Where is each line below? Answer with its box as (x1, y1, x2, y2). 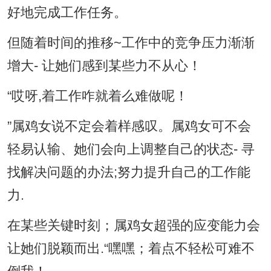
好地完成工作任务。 (7, 5, 127, 21)
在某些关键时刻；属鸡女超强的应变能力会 (7, 218, 260, 233)
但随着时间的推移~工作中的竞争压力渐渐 (7, 36, 255, 51)
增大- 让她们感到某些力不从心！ (7, 59, 201, 74)
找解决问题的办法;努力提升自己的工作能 (7, 165, 250, 180)
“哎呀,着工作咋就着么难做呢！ (7, 89, 188, 104)
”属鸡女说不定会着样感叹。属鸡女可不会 (7, 119, 251, 134)
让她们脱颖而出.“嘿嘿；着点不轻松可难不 (7, 241, 255, 256)
